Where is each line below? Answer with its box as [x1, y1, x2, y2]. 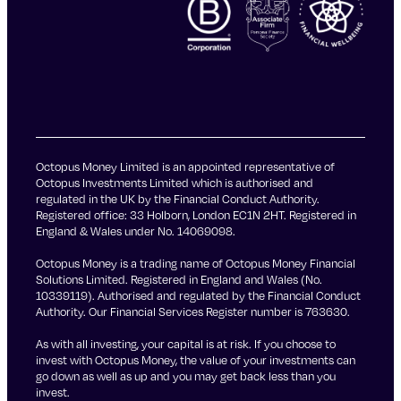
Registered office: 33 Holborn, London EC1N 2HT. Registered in [36, 207, 356, 224]
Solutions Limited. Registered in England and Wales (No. [36, 271, 322, 288]
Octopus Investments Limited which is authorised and [36, 175, 313, 192]
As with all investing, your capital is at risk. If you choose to [36, 336, 336, 353]
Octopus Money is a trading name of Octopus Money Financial [36, 255, 355, 272]
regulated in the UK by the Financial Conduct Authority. [36, 191, 320, 208]
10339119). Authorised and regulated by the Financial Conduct [36, 287, 361, 304]
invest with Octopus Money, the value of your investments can [36, 352, 355, 369]
